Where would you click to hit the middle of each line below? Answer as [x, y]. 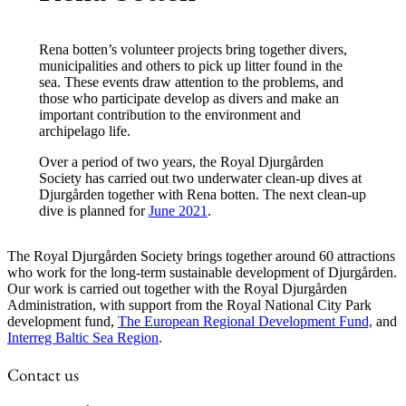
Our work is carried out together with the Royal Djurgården [177, 289]
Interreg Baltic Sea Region [83, 338]
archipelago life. [84, 131]
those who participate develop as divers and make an [188, 99]
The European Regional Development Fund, [245, 322]
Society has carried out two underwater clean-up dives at [200, 179]
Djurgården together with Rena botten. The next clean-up [202, 195]
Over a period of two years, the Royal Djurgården [181, 162]
